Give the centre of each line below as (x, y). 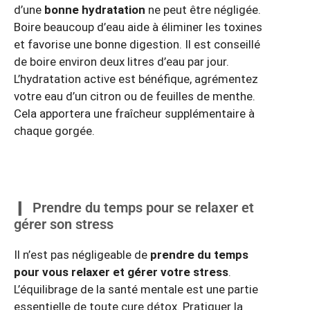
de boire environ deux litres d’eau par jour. (121, 62)
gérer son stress (64, 225)
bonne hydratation (95, 10)
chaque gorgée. (54, 131)
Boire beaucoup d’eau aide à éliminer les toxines (138, 27)
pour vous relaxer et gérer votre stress (121, 272)
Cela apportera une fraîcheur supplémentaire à (134, 114)
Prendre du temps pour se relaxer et (143, 208)
